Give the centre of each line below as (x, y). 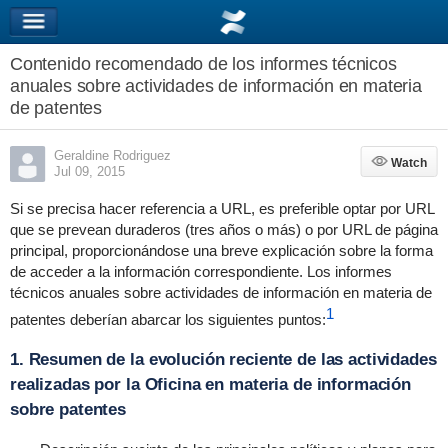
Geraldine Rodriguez (112, 155)
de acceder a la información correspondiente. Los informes (200, 271)
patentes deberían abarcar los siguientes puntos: (167, 319)
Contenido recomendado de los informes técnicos (203, 64)
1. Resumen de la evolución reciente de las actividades (223, 359)
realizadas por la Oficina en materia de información (210, 384)
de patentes (56, 108)
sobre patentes (68, 409)
